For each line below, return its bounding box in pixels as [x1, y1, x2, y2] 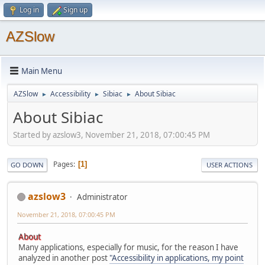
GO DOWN [11, 160, 44, 169]
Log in [20, 5, 39, 15]
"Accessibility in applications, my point [109, 252, 244, 263]
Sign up [63, 5, 88, 15]
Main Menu [21, 65, 62, 76]
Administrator [77, 191, 128, 202]
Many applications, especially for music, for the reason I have [18, 241, 238, 253]
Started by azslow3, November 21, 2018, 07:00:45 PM [13, 129, 210, 140]
